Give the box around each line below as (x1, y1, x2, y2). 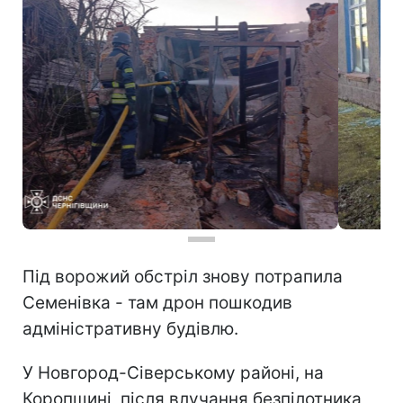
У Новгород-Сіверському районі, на (22, 362, 324, 383)
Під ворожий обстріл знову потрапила (22, 265, 343, 287)
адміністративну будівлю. (22, 318, 238, 339)
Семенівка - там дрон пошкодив (22, 291, 292, 313)
